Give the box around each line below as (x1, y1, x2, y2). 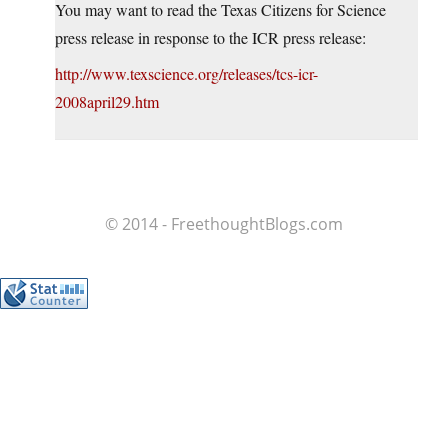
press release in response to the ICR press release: (55, 27, 366, 49)
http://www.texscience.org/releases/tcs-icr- (55, 63, 318, 85)
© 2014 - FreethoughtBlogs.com (105, 213, 343, 236)
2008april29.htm (55, 91, 159, 113)
